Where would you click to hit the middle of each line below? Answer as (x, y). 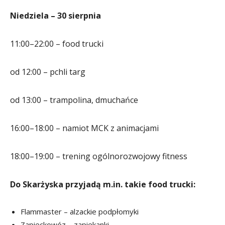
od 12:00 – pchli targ (48, 72)
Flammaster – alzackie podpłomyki (80, 211)
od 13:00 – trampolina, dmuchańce (74, 100)
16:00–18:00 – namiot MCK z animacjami (84, 128)
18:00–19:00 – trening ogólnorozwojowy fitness (99, 156)
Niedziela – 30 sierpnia (55, 15)
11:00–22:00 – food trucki (57, 43)
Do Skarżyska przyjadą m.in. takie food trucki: (103, 184)
